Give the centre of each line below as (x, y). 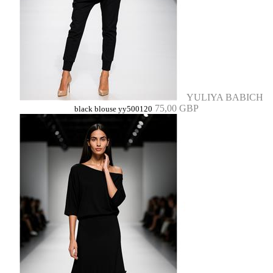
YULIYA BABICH (225, 97)
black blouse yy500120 (113, 109)
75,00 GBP (177, 108)
